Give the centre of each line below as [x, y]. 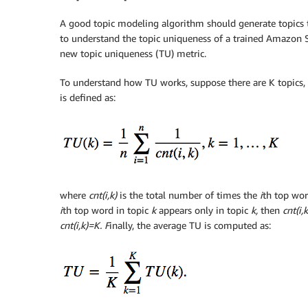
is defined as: [88, 98]
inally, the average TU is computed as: [190, 225]
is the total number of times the [188, 195]
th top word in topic [107, 210]
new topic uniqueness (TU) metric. [133, 54]
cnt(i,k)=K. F [85, 225]
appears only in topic [203, 210]
